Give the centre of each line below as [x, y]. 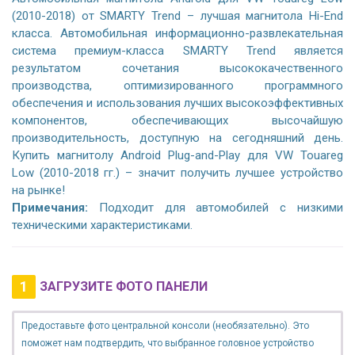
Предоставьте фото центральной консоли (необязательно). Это [165, 326]
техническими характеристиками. [102, 225]
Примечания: [50, 208]
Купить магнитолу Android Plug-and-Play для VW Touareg [177, 156]
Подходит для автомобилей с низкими [216, 208]
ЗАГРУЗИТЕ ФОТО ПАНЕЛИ [124, 287]
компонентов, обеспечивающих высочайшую [177, 121]
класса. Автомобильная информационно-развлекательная [177, 34]
